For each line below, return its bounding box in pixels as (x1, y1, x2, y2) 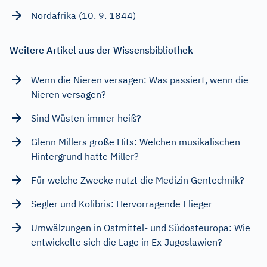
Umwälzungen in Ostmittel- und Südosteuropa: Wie (31, 222, 250, 234)
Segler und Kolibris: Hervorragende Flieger (31, 198, 212, 210)
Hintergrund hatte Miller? (31, 150, 139, 163)
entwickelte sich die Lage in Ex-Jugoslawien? (31, 236, 222, 249)
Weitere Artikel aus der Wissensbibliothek (10, 44, 193, 57)
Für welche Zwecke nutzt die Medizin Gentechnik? (31, 174, 244, 187)
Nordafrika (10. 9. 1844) (31, 10, 136, 22)
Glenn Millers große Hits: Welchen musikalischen (31, 136, 240, 148)
